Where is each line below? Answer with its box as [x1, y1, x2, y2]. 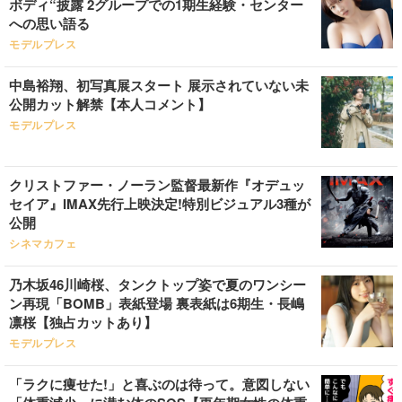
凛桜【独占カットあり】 [9, 312, 157, 332]
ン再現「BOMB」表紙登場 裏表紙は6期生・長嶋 [9, 293, 304, 313]
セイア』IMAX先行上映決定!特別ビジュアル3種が [9, 194, 310, 214]
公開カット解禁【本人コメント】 [9, 94, 211, 114]
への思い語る [9, 13, 90, 33]
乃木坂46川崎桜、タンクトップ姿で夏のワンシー [9, 275, 306, 294]
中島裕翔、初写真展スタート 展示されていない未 [9, 75, 309, 95]
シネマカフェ [9, 238, 77, 250]
